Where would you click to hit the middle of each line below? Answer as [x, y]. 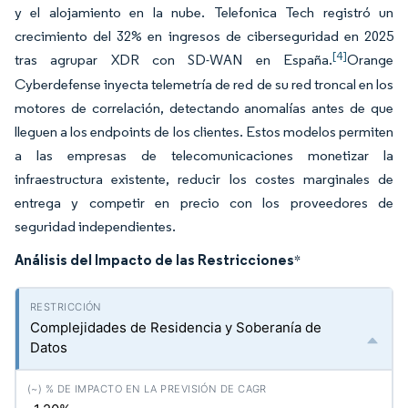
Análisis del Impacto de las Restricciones [154, 260]
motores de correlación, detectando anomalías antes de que [204, 108]
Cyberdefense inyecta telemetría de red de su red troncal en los [204, 84]
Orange [370, 60]
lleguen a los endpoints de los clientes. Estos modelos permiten [204, 132]
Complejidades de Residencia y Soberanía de [176, 327]
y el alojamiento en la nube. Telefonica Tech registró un [204, 12]
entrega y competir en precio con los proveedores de [204, 203]
